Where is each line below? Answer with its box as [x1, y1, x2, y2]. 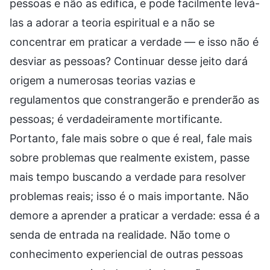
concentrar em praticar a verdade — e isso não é [10, 35, 259, 48]
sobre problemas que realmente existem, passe [10, 151, 250, 164]
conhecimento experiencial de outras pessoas [10, 247, 243, 260]
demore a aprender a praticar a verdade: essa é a [10, 209, 260, 222]
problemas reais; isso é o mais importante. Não [10, 189, 249, 202]
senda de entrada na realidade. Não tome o [10, 228, 230, 241]
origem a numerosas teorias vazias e [10, 74, 195, 87]
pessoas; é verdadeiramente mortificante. [10, 112, 222, 125]
